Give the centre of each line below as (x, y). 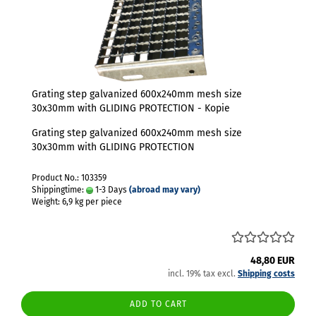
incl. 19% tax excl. (203, 274)
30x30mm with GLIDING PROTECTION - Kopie (131, 108)
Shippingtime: (59, 190)
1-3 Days (110, 190)
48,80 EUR (273, 261)
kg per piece (97, 202)
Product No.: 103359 (69, 178)
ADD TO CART (158, 304)
